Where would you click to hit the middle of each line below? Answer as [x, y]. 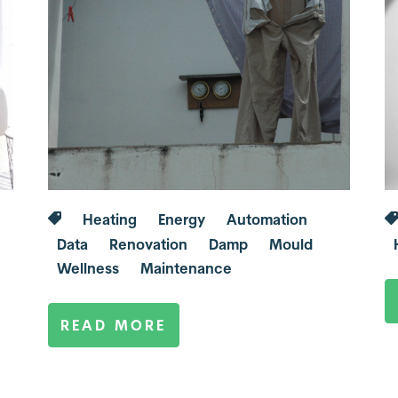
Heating [109, 220]
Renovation [148, 244]
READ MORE [113, 326]
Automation [267, 220]
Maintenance [186, 269]
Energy [181, 220]
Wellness [88, 269]
